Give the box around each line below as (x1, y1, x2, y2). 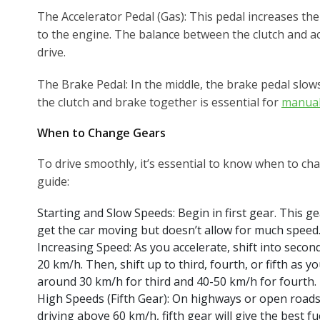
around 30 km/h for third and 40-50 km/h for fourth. (37, 273, 316, 289)
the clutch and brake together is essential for (37, 94, 281, 110)
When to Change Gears (37, 124, 166, 141)
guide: (37, 173, 69, 189)
